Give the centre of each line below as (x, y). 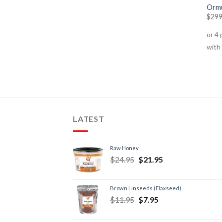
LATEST (89, 119)
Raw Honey (124, 148)
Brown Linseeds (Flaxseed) (146, 188)
